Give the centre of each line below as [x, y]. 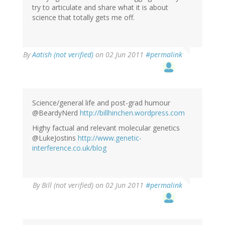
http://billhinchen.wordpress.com [132, 113]
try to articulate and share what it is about [100, 8]
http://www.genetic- [110, 138]
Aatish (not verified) [63, 55]
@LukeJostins [55, 138]
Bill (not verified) [68, 185]
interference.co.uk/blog [69, 148]
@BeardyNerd [56, 113]
